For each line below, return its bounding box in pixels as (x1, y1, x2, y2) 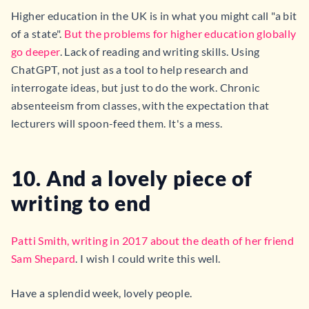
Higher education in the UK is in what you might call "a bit (11, 9, 297, 22)
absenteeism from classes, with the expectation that (11, 99, 270, 112)
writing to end (11, 190, 151, 215)
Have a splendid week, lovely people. (11, 286, 192, 299)
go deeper (11, 45, 60, 58)
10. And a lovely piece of (11, 166, 252, 190)
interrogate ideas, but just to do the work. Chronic (11, 81, 260, 94)
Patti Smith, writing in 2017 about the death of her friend (11, 234, 295, 247)
